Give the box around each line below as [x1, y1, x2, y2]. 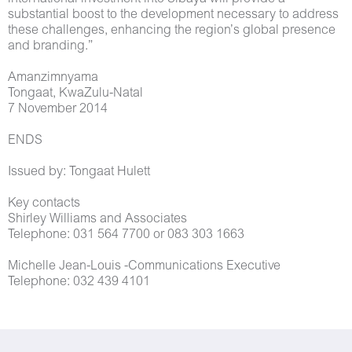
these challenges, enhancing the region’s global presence [8, 24, 335, 37]
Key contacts [8, 197, 80, 210]
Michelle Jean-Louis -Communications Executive [8, 260, 280, 273]
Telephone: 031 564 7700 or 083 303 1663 [8, 229, 244, 241]
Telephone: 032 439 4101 [8, 276, 150, 288]
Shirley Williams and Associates [8, 213, 187, 225]
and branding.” [8, 40, 93, 53]
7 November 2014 [8, 103, 108, 115]
